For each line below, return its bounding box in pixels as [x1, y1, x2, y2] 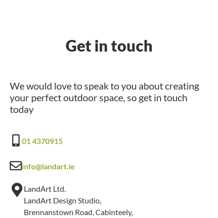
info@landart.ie [22, 162, 75, 171]
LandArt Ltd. [24, 184, 66, 193]
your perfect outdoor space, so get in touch [10, 91, 187, 103]
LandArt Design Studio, [24, 196, 101, 205]
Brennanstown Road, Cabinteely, [24, 207, 133, 217]
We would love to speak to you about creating [10, 80, 199, 91]
